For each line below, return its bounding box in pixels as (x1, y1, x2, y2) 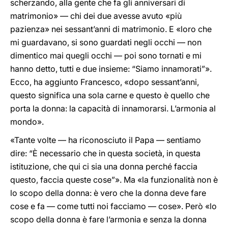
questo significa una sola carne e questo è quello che (10, 90, 210, 100)
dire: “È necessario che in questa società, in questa (10, 148, 201, 158)
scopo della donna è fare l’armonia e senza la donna (10, 214, 207, 224)
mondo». (10, 117, 44, 127)
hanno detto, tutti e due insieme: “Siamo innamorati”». (10, 64, 212, 74)
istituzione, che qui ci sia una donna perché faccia (10, 161, 197, 172)
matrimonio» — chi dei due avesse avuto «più (10, 11, 182, 21)
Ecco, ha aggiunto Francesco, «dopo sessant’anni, (10, 77, 199, 87)
